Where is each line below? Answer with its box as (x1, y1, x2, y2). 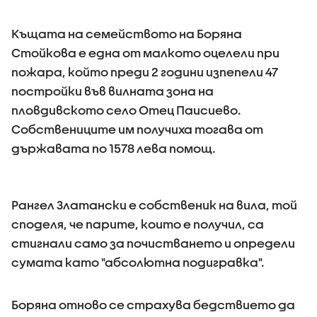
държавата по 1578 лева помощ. (11, 142, 216, 155)
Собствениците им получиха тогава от (11, 122, 263, 136)
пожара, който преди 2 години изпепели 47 (11, 65, 278, 79)
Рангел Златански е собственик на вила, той (11, 198, 297, 212)
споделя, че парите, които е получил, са (11, 217, 264, 231)
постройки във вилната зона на (11, 84, 214, 98)
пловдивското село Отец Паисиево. (11, 103, 241, 117)
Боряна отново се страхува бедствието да (11, 298, 295, 311)
